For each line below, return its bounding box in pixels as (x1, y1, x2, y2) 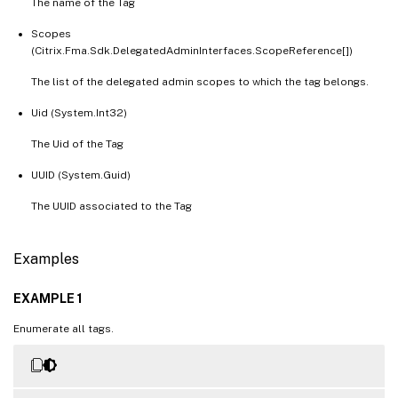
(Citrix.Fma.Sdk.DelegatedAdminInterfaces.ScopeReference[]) (31, 44, 353, 57)
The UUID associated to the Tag (31, 199, 192, 212)
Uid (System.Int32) (31, 106, 127, 119)
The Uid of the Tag (31, 137, 123, 150)
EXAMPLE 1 (13, 291, 83, 306)
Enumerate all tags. (13, 322, 114, 335)
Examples (13, 250, 79, 267)
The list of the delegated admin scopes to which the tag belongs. (31, 75, 369, 88)
